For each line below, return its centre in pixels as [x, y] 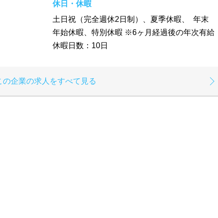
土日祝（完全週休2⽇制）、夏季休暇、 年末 [131, 19]
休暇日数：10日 [80, 46]
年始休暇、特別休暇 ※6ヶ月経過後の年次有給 [134, 33]
